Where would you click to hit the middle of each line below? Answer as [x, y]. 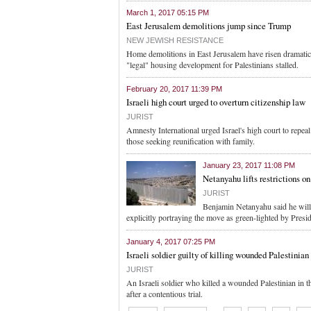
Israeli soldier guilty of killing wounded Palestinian [218, 255]
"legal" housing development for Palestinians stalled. [212, 65]
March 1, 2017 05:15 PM [168, 12]
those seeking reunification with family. [191, 141]
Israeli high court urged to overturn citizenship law [216, 102]
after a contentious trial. [165, 294]
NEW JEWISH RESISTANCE [175, 40]
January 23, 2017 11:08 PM [249, 165]
